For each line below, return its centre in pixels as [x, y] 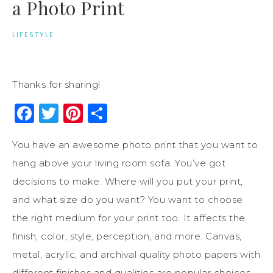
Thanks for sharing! [56, 84]
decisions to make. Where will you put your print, [128, 181]
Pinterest [129, 113]
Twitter [94, 113]
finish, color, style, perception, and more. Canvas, [127, 236]
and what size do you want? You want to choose [128, 199]
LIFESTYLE [33, 34]
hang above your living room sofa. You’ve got [119, 163]
